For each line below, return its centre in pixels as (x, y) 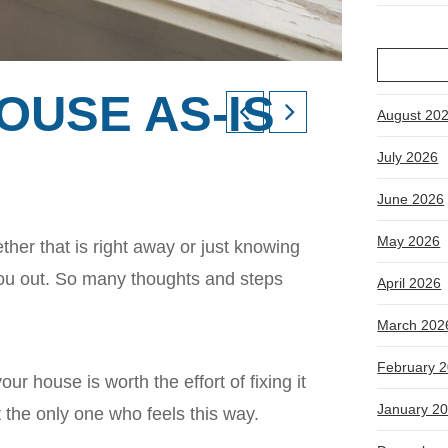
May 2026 (409, 241)
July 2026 (408, 157)
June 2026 (411, 199)
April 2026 (409, 283)
